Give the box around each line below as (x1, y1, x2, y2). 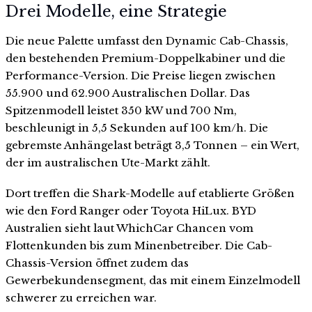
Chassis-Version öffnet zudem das (6, 256, 189, 270)
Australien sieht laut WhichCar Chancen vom (6, 221, 253, 235)
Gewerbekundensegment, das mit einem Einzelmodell (6, 273, 300, 287)
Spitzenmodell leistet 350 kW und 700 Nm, (6, 104, 237, 118)
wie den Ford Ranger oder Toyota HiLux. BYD (6, 203, 256, 217)
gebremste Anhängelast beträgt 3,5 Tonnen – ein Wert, (6, 139, 299, 153)
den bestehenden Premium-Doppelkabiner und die (6, 52, 286, 65)
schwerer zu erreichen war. (6, 290, 157, 304)
